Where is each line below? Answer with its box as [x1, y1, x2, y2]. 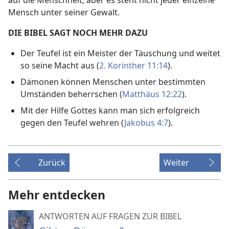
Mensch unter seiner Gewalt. [8, 7, 120, 18]
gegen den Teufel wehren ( [20, 117, 124, 129]
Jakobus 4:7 [124, 117, 168, 129]
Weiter [164, 157, 189, 169]
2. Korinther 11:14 [99, 60, 168, 72]
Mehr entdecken [8, 187, 105, 203]
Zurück [38, 157, 65, 169]
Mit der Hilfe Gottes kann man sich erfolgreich [20, 105, 200, 117]
